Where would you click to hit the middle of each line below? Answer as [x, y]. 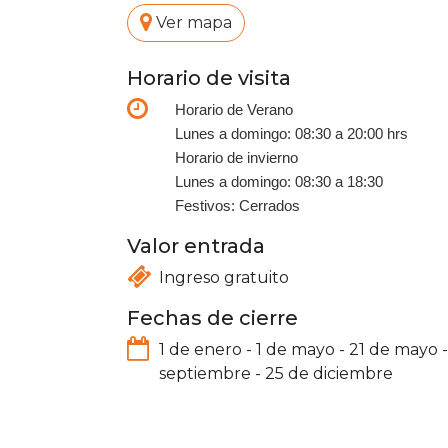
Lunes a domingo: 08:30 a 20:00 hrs [291, 134]
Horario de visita [209, 78]
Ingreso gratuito [224, 277]
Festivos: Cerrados [237, 206]
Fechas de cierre [212, 318]
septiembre [205, 373]
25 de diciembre [329, 373]
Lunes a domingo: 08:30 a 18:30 [279, 182]
